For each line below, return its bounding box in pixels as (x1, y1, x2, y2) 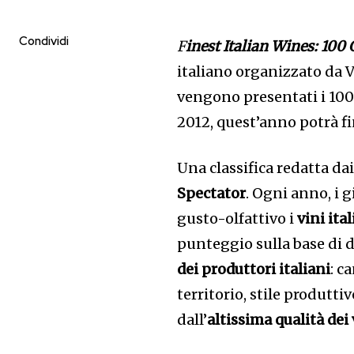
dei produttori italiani (177, 260, 331, 279)
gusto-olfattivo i (177, 209, 298, 228)
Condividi (19, 33, 69, 50)
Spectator (177, 184, 247, 203)
